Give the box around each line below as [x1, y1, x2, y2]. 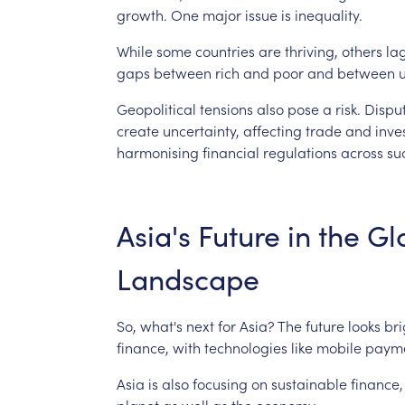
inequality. [294, 4, 363, 24]
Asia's [116, 214, 191, 255]
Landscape [116, 258, 259, 298]
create [116, 119, 159, 140]
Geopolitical [116, 98, 196, 118]
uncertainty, [162, 119, 240, 140]
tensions [199, 98, 253, 118]
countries [194, 40, 255, 61]
